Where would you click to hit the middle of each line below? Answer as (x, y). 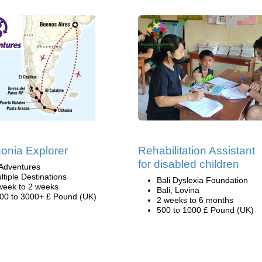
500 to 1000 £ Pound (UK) (205, 210)
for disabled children (189, 164)
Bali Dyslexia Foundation (202, 180)
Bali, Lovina (178, 190)
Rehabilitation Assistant (196, 151)
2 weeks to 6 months (195, 200)
